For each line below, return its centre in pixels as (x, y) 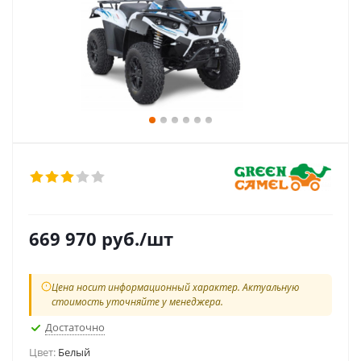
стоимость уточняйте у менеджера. (137, 302)
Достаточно (75, 327)
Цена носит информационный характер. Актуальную (175, 287)
